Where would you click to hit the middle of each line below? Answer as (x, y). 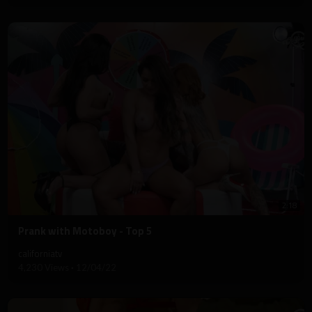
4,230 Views (45, 268)
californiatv (40, 254)
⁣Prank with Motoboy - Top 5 (85, 231)
